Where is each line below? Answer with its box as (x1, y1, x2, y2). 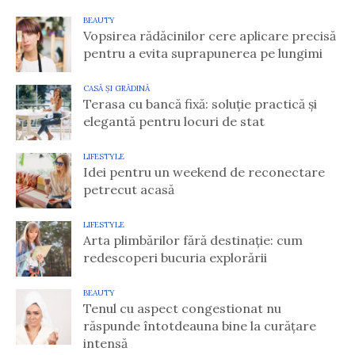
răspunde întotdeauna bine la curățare (83, 318, 316, 334)
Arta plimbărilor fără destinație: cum (83, 232, 303, 249)
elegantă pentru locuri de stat (83, 113, 265, 130)
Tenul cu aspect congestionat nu (83, 300, 281, 317)
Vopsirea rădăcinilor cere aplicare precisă (83, 28, 336, 44)
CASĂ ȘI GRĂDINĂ (83, 83, 150, 94)
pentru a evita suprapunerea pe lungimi (83, 45, 323, 62)
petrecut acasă (83, 181, 174, 198)
